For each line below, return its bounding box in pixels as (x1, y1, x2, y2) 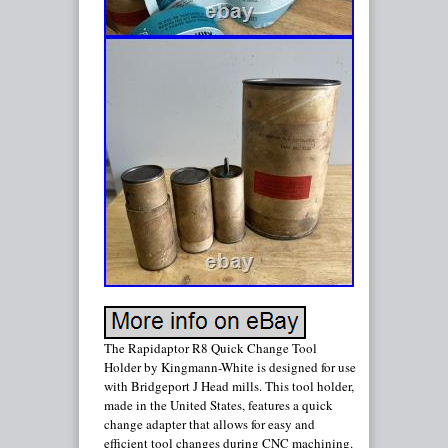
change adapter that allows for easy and (104, 415, 315, 433)
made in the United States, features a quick (104, 396, 333, 414)
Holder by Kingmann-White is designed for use (104, 358, 356, 376)
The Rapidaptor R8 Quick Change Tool (104, 339, 317, 357)
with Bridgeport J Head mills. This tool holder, (104, 377, 354, 395)
